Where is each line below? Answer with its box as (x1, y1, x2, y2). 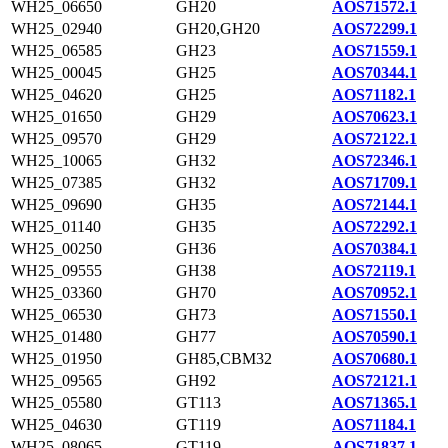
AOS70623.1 (332, 108, 417, 125)
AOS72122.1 (332, 130, 417, 147)
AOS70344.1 (332, 64, 417, 81)
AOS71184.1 (332, 416, 416, 433)
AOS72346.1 (332, 152, 417, 169)
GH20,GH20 (176, 20, 260, 37)
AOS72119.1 (332, 262, 416, 279)
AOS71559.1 (332, 42, 417, 59)
